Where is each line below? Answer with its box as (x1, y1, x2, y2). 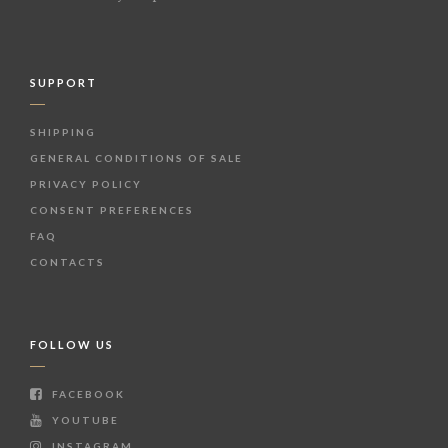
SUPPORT (30, 75, 97, 89)
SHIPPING (30, 125, 96, 138)
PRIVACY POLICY (30, 177, 142, 190)
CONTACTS (30, 255, 105, 268)
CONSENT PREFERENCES (30, 203, 194, 216)
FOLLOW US (30, 337, 114, 351)
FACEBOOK (48, 387, 125, 400)
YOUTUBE (48, 413, 119, 426)
